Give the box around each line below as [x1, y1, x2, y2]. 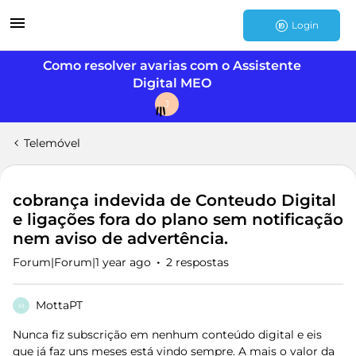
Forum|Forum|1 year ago [13, 255, 151, 269]
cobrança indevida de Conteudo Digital [13, 191, 336, 210]
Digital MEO [132, 75, 211, 91]
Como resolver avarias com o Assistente [42, 58, 301, 73]
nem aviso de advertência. [13, 229, 228, 248]
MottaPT [36, 298, 83, 312]
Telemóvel [24, 136, 80, 150]
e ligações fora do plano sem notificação [13, 210, 343, 229]
